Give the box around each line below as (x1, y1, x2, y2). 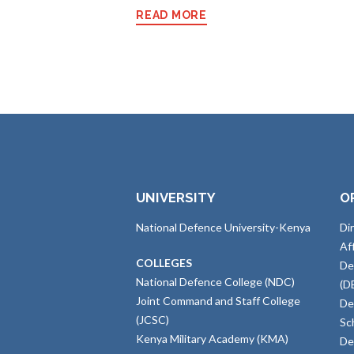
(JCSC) (136, 312, 169, 326)
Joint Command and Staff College (136, 293, 300, 307)
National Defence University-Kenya (136, 220, 311, 234)
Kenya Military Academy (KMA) (136, 331, 288, 345)
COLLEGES (136, 255, 192, 269)
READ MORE (136, 8, 207, 21)
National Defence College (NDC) (136, 274, 295, 288)
